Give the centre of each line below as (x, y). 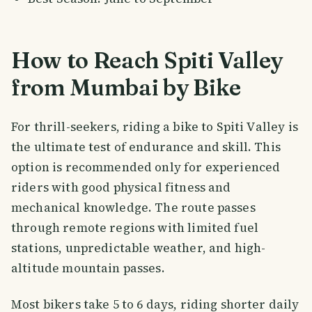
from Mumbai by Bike (126, 88)
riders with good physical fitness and (121, 188)
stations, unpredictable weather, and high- (139, 248)
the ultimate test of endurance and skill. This (146, 147)
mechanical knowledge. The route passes (133, 208)
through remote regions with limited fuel (135, 228)
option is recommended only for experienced (146, 167)
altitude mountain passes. (88, 268)
